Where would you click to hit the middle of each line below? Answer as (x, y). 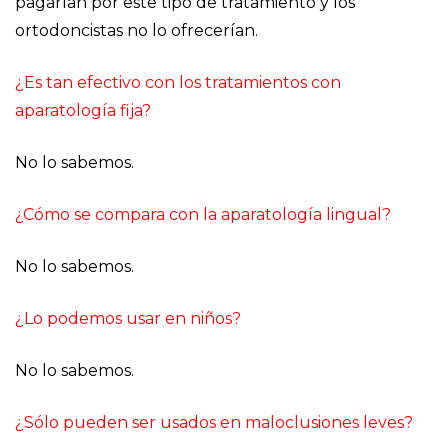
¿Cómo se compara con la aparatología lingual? (203, 214)
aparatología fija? (83, 110)
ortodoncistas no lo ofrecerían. (136, 30)
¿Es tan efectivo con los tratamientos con (178, 82)
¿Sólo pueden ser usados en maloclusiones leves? (214, 422)
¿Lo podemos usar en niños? (128, 318)
